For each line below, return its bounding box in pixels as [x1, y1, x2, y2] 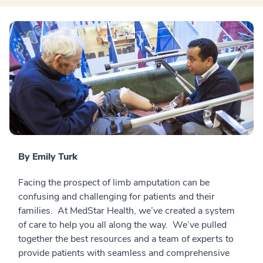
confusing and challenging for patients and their [18, 190, 215, 203]
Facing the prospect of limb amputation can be [18, 176, 210, 189]
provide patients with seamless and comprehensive [18, 246, 230, 259]
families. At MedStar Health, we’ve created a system [18, 204, 235, 217]
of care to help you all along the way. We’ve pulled [18, 218, 227, 231]
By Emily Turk [18, 150, 77, 163]
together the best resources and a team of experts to [18, 232, 234, 245]
